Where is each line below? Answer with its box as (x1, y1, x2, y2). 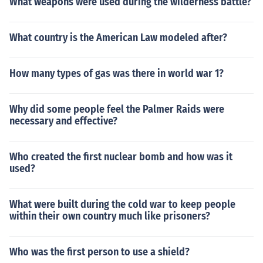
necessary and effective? (9, 114, 117, 127)
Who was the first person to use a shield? (9, 245, 190, 258)
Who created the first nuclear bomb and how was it (9, 150, 232, 163)
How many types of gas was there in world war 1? (9, 67, 224, 80)
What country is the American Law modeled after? (9, 31, 227, 44)
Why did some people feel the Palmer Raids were (9, 103, 224, 116)
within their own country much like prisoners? (9, 210, 210, 222)
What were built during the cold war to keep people (9, 198, 235, 211)
